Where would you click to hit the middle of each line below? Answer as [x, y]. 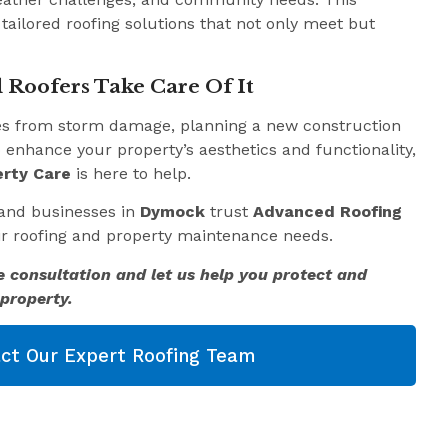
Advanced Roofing [327, 212]
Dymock [172, 212]
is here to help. [131, 173]
